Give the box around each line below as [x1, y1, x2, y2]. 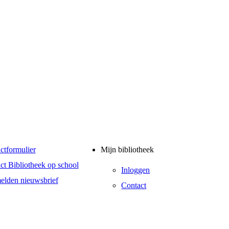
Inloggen [121, 165, 150, 174]
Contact [121, 180, 147, 190]
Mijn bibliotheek [101, 145, 154, 154]
